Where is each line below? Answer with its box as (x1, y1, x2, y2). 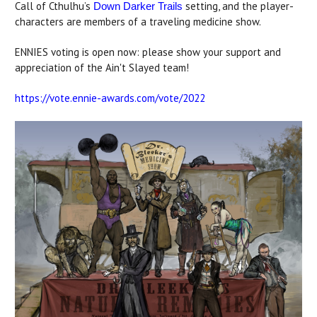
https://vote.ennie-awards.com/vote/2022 (15, 91, 205, 105)
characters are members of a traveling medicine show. (15, 15, 261, 29)
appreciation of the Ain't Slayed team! (15, 61, 189, 75)
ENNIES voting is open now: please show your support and (15, 45, 281, 59)
